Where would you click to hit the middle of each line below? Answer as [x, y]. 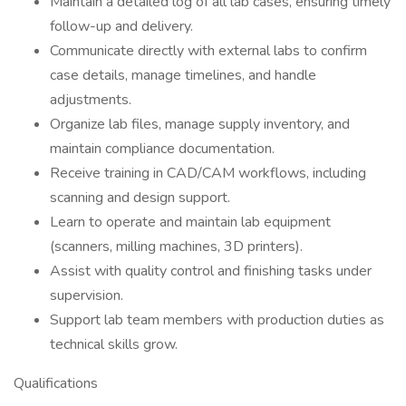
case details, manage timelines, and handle [183, 75]
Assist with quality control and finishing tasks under [211, 271]
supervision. [87, 295]
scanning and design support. [140, 198]
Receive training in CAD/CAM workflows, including [208, 173]
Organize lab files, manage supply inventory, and [200, 124]
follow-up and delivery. [121, 26]
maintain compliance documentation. [162, 149]
